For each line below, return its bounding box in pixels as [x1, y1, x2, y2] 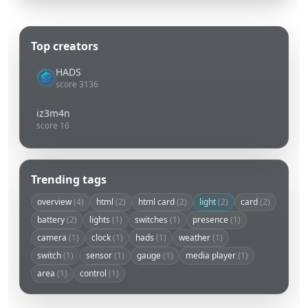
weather [179, 232, 212, 244]
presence [192, 214, 230, 226]
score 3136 [56, 78, 98, 91]
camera [37, 232, 69, 244]
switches [135, 214, 170, 226]
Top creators [31, 38, 98, 54]
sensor [86, 250, 114, 262]
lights [89, 214, 112, 226]
